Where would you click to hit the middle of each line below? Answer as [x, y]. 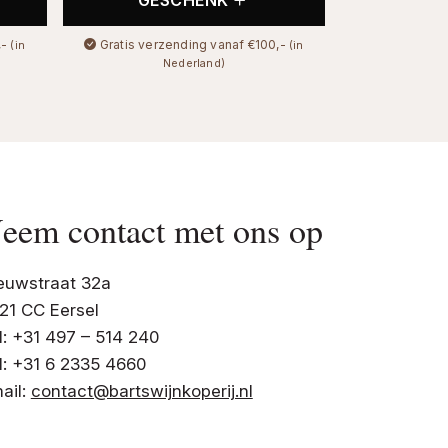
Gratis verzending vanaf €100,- [192, 44]
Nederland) [193, 62]
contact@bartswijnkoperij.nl [141, 390]
